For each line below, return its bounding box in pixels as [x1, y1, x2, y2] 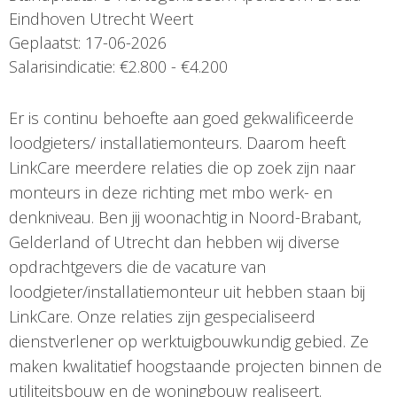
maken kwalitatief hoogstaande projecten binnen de [9, 355, 382, 378]
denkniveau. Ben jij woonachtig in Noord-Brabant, [9, 206, 362, 229]
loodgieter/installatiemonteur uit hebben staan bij [9, 281, 365, 303]
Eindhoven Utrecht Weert [9, 8, 193, 30]
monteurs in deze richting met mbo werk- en [9, 182, 332, 204]
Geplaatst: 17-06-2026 [9, 32, 167, 54]
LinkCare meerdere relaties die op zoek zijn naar [9, 157, 355, 179]
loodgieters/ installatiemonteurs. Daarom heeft [9, 132, 346, 154]
